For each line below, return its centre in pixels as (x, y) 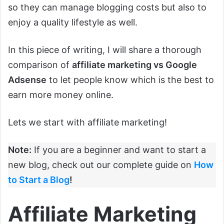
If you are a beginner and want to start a (119, 150)
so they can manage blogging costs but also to (107, 7)
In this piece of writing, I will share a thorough (105, 50)
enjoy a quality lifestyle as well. (73, 22)
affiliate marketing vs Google (134, 65)
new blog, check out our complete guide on (101, 165)
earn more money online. (61, 95)
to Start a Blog (39, 180)
